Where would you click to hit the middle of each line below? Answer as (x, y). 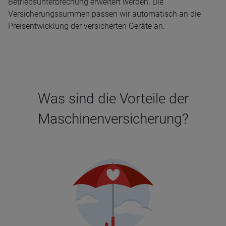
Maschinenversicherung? (113, 119)
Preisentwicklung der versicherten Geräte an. (87, 26)
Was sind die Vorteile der (113, 99)
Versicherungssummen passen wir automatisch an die (104, 14)
